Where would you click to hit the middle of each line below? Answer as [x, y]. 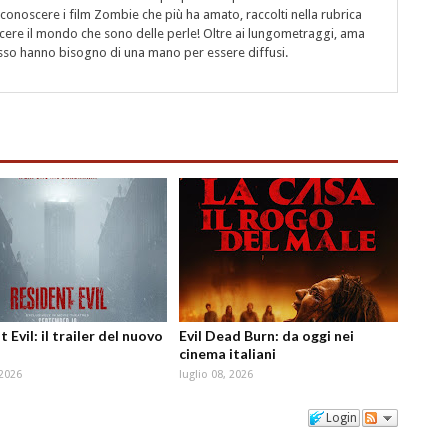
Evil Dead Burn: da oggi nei [266, 336]
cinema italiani [227, 354]
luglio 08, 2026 [215, 375]
